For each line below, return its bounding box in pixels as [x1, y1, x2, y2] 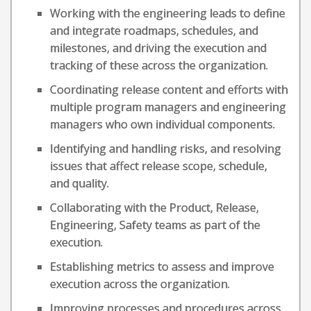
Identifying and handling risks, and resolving [50, 141, 281, 156]
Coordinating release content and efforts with [50, 82, 288, 97]
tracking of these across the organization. [50, 58, 268, 73]
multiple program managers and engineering [50, 99, 286, 115]
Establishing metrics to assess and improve [50, 259, 274, 274]
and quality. [50, 176, 109, 191]
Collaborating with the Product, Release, [50, 200, 259, 215]
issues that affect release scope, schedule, [50, 158, 267, 174]
